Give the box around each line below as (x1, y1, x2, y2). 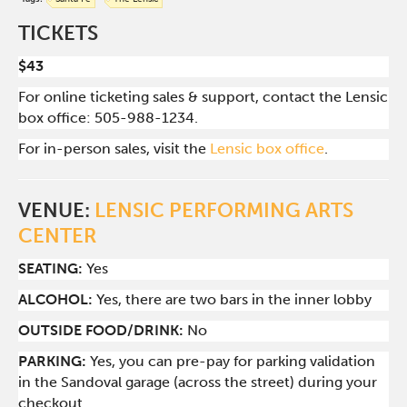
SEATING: (18, 260, 84, 277)
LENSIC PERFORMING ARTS (94, 198, 354, 223)
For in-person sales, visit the (18, 140, 211, 157)
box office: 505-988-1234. (18, 109, 199, 126)
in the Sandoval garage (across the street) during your (18, 373, 378, 391)
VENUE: (18, 198, 95, 223)
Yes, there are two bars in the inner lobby (96, 291, 372, 308)
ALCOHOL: (18, 291, 94, 308)
